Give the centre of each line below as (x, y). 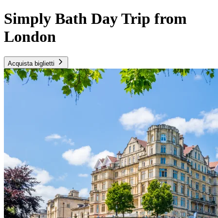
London (30, 37)
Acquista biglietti (31, 63)
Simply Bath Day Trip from (95, 19)
